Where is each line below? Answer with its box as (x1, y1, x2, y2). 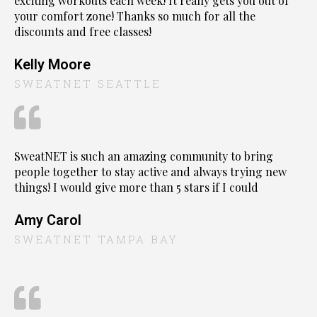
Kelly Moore (14, 55, 91, 73)
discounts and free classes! (14, 23, 151, 39)
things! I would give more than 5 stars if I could (14, 179, 258, 195)
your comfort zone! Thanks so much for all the (14, 8, 255, 23)
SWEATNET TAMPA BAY (14, 231, 178, 246)
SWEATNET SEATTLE (14, 76, 161, 91)
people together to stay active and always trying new (14, 163, 287, 179)
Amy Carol (14, 211, 81, 229)
